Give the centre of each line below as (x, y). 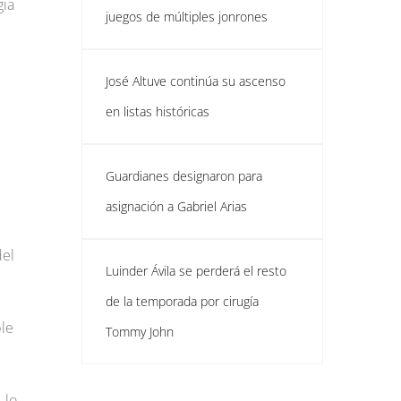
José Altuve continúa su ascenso (196, 81)
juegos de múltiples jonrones (187, 17)
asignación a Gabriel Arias (176, 206)
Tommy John (140, 332)
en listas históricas (158, 111)
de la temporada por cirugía (182, 301)
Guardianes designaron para (184, 176)
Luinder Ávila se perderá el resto (196, 271)
